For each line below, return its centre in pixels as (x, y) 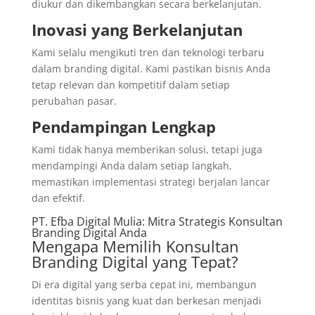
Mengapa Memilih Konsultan (135, 246)
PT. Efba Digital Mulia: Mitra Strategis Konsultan (157, 221)
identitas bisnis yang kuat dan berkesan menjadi (146, 301)
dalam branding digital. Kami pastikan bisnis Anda (151, 69)
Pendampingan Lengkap (123, 127)
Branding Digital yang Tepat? (135, 262)
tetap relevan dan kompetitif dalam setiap (130, 85)
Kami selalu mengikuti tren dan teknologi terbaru (148, 52)
